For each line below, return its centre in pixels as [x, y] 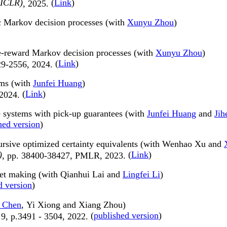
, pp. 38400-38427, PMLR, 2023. [65, 155]
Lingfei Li [141, 175]
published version [126, 216]
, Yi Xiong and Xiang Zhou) [73, 205]
